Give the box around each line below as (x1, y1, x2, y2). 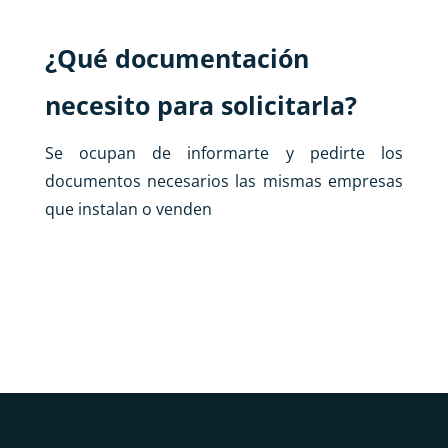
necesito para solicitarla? (44, 87, 357, 122)
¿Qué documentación (44, 40, 309, 75)
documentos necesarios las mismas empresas (44, 169, 404, 192)
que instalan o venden (44, 197, 212, 220)
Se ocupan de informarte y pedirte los (44, 141, 404, 164)
